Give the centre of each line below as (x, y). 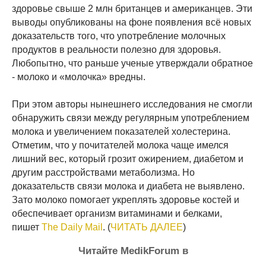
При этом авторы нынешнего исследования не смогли (132, 104)
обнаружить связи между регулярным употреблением (131, 118)
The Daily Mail (72, 227)
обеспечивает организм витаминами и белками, (117, 213)
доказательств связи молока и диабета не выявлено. (128, 186)
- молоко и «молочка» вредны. (79, 77)
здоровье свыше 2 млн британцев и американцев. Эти (132, 8)
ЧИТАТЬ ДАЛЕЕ (147, 227)
